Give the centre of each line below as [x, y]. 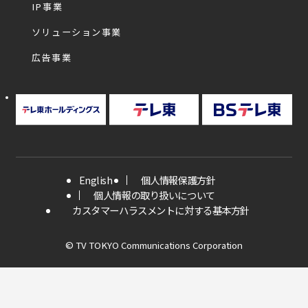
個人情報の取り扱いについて [154, 195]
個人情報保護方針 [178, 180]
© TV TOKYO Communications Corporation [154, 245]
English [96, 180]
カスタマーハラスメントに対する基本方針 [161, 210]
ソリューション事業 [76, 32]
